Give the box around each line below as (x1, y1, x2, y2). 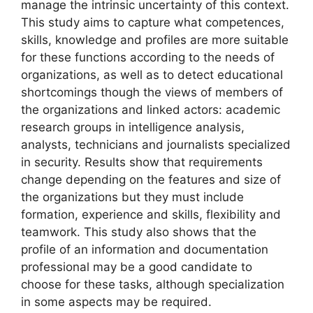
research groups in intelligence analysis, (21, 120, 245, 135)
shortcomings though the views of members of (21, 85, 283, 100)
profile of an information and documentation (21, 242, 268, 257)
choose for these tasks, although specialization (21, 277, 284, 292)
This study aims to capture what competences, (21, 15, 284, 30)
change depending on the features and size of (21, 173, 281, 187)
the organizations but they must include (21, 190, 244, 205)
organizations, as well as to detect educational (21, 68, 283, 82)
